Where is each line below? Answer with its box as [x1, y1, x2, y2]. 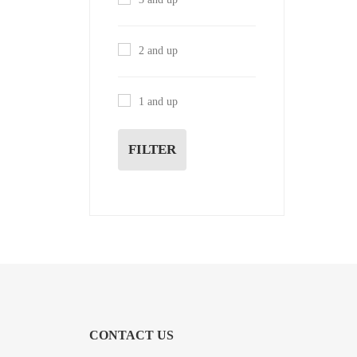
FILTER [128, 142, 176, 158]
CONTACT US [89, 328, 174, 342]
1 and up [139, 95, 178, 108]
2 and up [139, 45, 178, 57]
